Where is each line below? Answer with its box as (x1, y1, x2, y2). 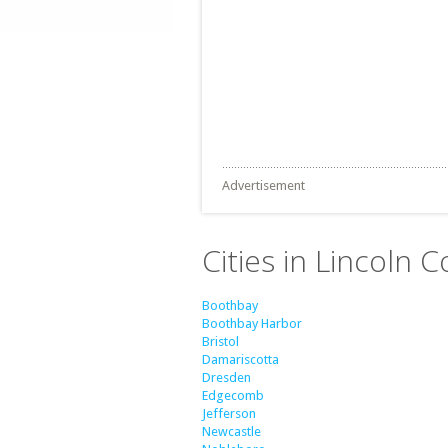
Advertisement (222, 178, 305, 193)
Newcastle (202, 424, 261, 439)
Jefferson (202, 406, 256, 421)
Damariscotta (202, 352, 279, 367)
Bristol (202, 334, 239, 349)
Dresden (202, 370, 251, 385)
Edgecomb (202, 388, 264, 403)
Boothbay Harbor (202, 316, 302, 331)
